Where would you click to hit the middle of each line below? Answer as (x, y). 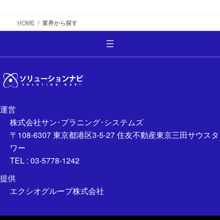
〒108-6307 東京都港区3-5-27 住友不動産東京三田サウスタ (114, 135)
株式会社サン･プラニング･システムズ (77, 122)
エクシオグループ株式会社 (57, 191)
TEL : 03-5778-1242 (45, 160)
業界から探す (60, 23)
